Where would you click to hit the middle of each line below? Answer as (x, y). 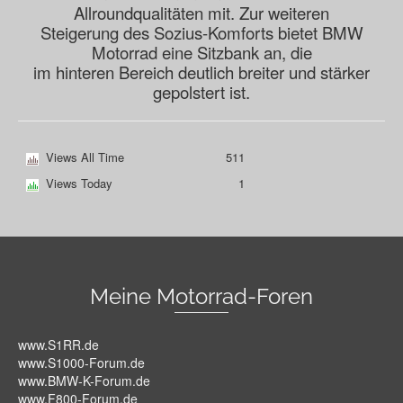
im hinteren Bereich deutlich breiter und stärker (201, 72)
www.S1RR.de (58, 345)
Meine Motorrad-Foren (201, 297)
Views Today (79, 184)
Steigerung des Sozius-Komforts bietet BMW (201, 33)
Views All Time (85, 157)
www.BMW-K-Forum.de (84, 381)
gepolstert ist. (201, 92)
